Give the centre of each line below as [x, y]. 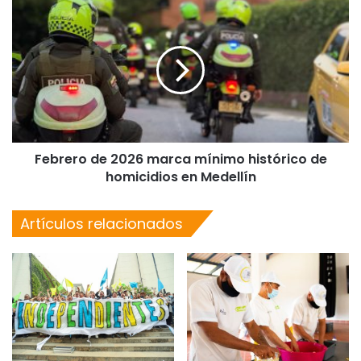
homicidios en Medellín [180, 176]
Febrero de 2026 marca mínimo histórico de [180, 159]
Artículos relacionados [102, 223]
